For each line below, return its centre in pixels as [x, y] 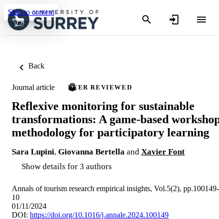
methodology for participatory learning [110, 132]
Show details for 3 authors [67, 166]
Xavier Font [163, 152]
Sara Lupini [33, 152]
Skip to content [31, 12]
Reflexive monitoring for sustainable [103, 106]
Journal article [33, 87]
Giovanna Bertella [91, 152]
